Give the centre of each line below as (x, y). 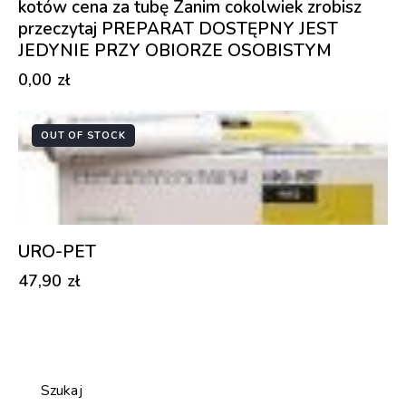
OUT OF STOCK (83, 135)
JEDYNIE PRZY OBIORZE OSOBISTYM (175, 50)
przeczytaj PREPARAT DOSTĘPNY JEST (178, 29)
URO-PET (57, 251)
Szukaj (62, 390)
